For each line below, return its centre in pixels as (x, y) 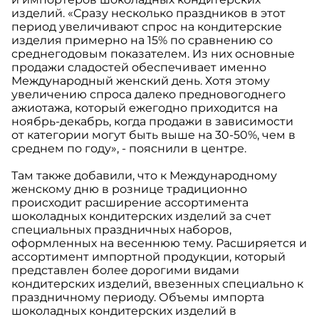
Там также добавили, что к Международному (144, 176)
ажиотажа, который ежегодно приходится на (145, 108)
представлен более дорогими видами (125, 271)
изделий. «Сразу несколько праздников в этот (148, 14)
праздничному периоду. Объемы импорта (138, 298)
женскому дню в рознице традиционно (129, 189)
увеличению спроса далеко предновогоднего (148, 95)
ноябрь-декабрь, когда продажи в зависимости (152, 122)
